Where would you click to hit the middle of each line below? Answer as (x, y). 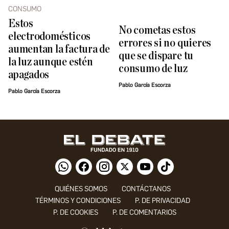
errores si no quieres (165, 43)
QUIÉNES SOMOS (81, 189)
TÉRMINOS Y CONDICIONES (78, 201)
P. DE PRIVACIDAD (162, 201)
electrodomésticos (50, 37)
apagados (29, 75)
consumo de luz (153, 68)
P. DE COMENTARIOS (144, 213)
